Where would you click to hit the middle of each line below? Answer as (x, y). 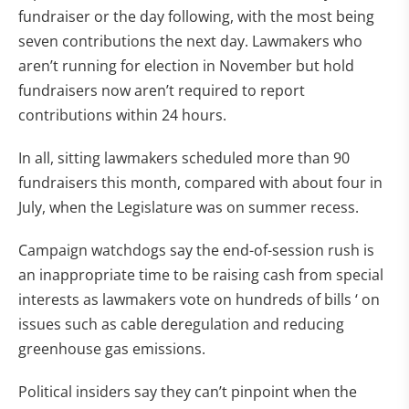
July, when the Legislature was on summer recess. (189, 207)
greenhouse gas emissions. (112, 349)
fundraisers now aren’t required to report (162, 90)
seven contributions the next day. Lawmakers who (190, 41)
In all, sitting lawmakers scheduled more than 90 (184, 158)
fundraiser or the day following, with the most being (196, 16)
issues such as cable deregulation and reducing (181, 324)
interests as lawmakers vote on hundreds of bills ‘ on (199, 299)
